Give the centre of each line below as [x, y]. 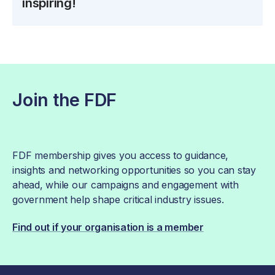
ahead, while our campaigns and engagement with [126, 184]
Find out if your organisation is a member [108, 227]
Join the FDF [64, 99]
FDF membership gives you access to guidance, [120, 155]
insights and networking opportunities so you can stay [134, 170]
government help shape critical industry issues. [118, 199]
